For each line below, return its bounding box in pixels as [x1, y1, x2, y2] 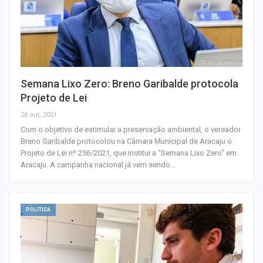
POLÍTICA [26, 206, 50, 213]
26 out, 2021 [21, 110, 57, 119]
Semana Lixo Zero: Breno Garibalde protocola [21, 77, 238, 90]
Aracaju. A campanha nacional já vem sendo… [21, 160, 176, 169]
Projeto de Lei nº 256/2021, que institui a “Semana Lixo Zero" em [21, 148, 237, 157]
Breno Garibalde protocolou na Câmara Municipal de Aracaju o [21, 136, 232, 146]
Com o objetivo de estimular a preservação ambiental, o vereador [21, 124, 241, 134]
